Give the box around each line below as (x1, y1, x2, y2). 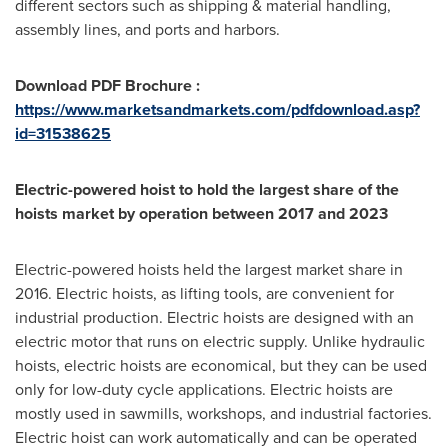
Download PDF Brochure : (15, 74, 200, 97)
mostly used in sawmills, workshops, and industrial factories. (15, 402, 432, 425)
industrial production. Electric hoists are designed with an (15, 306, 414, 329)
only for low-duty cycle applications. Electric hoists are (15, 378, 393, 401)
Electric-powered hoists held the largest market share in (15, 258, 403, 281)
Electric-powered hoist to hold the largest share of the (15, 178, 399, 201)
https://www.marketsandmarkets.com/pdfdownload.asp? (15, 98, 420, 121)
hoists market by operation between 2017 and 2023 (15, 202, 388, 225)
